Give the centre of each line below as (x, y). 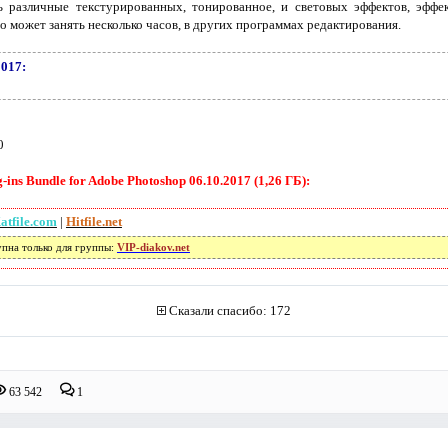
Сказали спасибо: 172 (229, 311)
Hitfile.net (93, 221)
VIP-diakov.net (153, 247)
